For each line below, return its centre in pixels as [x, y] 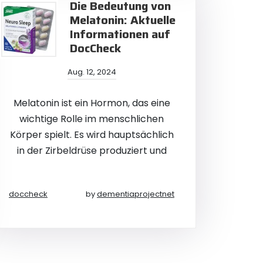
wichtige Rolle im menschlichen [92, 119]
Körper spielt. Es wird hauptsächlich [92, 135]
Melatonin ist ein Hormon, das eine [92, 103]
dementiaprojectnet [136, 194]
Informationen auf [120, 34]
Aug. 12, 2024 [92, 72]
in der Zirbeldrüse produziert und [92, 151]
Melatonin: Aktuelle [123, 20]
